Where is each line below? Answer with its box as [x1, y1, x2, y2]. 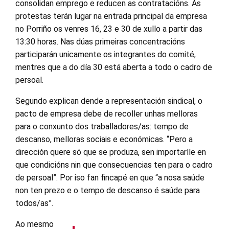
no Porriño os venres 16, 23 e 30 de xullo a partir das [15, 24, 202, 34]
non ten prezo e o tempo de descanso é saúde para [15, 185, 200, 195]
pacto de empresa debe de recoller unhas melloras [15, 108, 198, 119]
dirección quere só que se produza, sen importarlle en [15, 147, 206, 157]
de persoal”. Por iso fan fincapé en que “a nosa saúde [15, 172, 204, 182]
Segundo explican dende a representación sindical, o [15, 96, 202, 106]
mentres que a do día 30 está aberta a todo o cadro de [15, 62, 212, 72]
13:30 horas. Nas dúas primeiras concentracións [15, 36, 185, 47]
